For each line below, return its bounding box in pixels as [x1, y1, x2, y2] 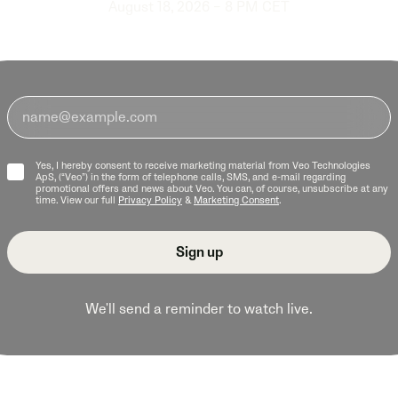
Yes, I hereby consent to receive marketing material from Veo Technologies [35, 160, 370, 171]
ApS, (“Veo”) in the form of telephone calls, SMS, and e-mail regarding [35, 171, 346, 183]
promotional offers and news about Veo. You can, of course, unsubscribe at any [35, 183, 388, 195]
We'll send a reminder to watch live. [85, 300, 313, 318]
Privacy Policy [117, 195, 182, 206]
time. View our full [35, 195, 118, 206]
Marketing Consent [193, 195, 279, 206]
